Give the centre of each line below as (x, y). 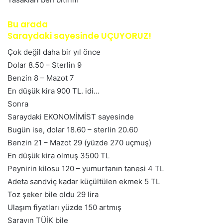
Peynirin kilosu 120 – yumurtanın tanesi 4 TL (86, 169)
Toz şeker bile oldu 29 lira (53, 195)
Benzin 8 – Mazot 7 (41, 78)
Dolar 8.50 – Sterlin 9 (45, 65)
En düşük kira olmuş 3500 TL (58, 156)
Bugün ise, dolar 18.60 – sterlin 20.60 (73, 130)
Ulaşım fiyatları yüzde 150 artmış (64, 208)
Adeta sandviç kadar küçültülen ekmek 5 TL (84, 182)
